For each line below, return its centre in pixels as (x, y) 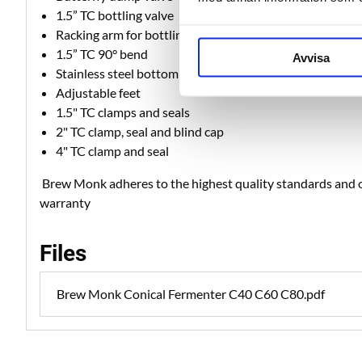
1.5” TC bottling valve (115, 15)
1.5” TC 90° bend (102, 54)
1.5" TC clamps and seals (123, 112)
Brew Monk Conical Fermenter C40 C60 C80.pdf (191, 294)
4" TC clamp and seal (112, 151)
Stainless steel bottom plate (133, 74)
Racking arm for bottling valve (138, 35)
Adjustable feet (98, 93)
